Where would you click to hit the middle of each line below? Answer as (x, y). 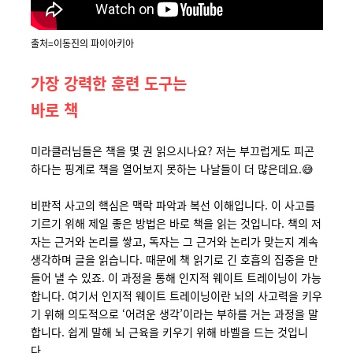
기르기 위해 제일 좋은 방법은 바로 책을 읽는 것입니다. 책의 (169, 223)
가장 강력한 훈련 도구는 (111, 83)
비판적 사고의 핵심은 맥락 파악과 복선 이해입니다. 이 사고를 (173, 205)
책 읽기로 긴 (208, 259)
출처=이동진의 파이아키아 (82, 43)
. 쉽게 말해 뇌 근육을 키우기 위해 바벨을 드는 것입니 (184, 332)
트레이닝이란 (200, 295)
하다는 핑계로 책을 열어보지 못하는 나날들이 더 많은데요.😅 (172, 169)
